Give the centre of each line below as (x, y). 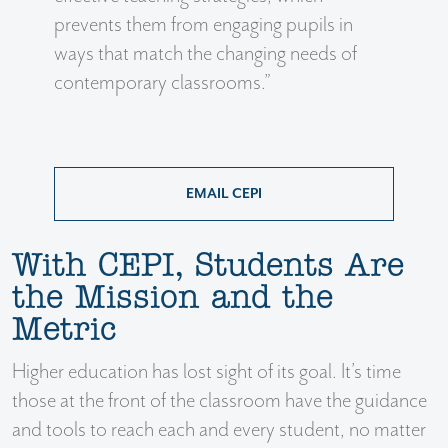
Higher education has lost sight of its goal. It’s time (206, 371)
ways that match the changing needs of (205, 53)
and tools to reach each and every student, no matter (219, 429)
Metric (64, 330)
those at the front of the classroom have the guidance (219, 400)
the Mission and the (172, 298)
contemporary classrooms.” (162, 82)
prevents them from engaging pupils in (203, 24)
